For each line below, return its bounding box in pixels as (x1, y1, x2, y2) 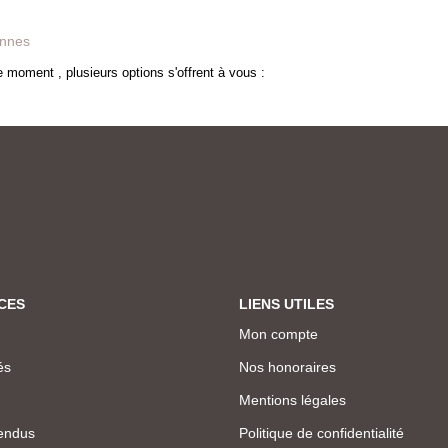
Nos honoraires (239, 358, 336, 375)
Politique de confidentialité (239, 424, 404, 441)
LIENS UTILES (239, 296, 334, 312)
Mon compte (239, 325, 318, 342)
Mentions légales (239, 391, 346, 408)
